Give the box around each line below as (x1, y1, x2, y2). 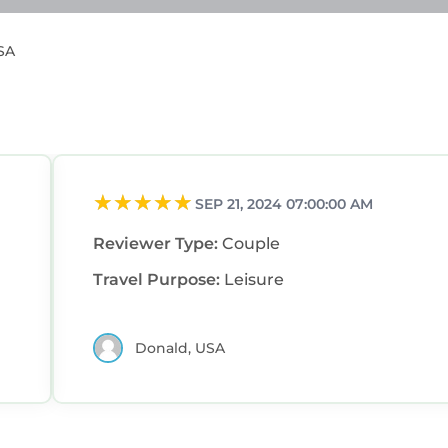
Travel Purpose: (93, 270, 224, 290)
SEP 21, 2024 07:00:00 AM (195, 194, 373, 213)
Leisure (224, 270, 284, 290)
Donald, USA (135, 338, 225, 357)
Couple (222, 234, 280, 254)
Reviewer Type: (93, 234, 222, 254)
